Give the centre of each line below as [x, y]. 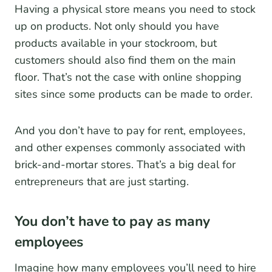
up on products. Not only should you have [117, 26]
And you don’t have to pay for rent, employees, [130, 131]
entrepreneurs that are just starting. [102, 182]
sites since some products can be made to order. [135, 94]
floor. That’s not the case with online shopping [128, 77]
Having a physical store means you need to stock [135, 9]
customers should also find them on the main [125, 60]
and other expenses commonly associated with [130, 148]
